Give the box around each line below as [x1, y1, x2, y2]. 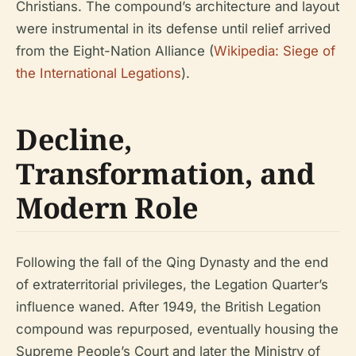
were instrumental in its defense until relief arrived [16, 21, 331, 37]
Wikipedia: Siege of [214, 43, 335, 59]
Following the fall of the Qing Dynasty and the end [16, 254, 328, 270]
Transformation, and [16, 154, 315, 193]
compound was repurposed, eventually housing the [16, 321, 339, 337]
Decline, [16, 120, 133, 159]
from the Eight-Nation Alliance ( [16, 43, 214, 59]
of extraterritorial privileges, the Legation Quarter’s [16, 277, 328, 292]
